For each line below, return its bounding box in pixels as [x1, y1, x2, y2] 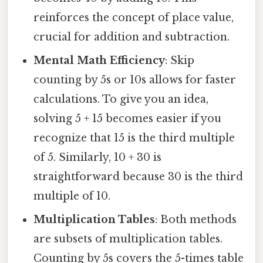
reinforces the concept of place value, [33, 11, 234, 25]
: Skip [165, 54, 195, 68]
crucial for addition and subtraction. [33, 31, 230, 44]
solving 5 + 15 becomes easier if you [33, 112, 222, 126]
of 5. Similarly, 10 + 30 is [33, 151, 162, 164]
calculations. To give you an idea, [33, 93, 209, 106]
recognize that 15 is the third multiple [33, 131, 235, 145]
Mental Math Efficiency [33, 54, 166, 68]
